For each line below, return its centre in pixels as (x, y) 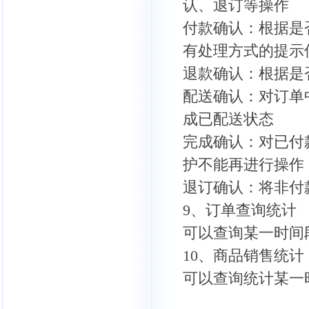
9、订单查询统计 (240, 210)
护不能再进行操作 (243, 165)
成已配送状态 (228, 119)
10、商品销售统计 (243, 256)
